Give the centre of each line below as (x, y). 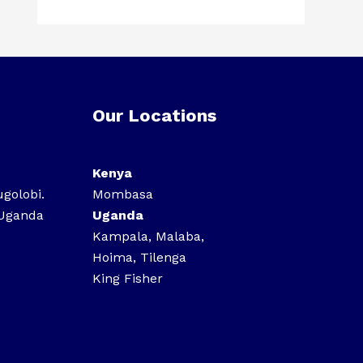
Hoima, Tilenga (139, 258)
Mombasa (122, 194)
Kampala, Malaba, (148, 237)
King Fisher (129, 279)
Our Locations (154, 116)
